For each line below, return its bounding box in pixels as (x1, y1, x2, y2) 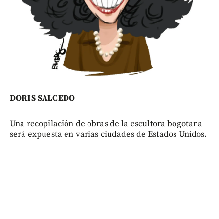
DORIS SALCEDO (10, 93, 75, 104)
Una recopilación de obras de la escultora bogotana (10, 118, 203, 129)
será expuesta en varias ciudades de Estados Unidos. (10, 129, 207, 140)
